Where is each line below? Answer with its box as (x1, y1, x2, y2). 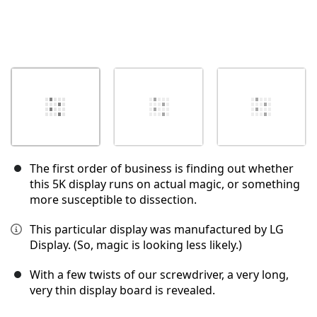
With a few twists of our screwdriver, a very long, (30, 267, 289, 283)
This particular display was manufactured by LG (30, 221, 284, 238)
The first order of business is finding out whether (30, 161, 294, 177)
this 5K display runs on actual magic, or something (30, 176, 300, 192)
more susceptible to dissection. (30, 192, 197, 208)
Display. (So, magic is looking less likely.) (30, 237, 242, 253)
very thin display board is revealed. (30, 282, 215, 299)
